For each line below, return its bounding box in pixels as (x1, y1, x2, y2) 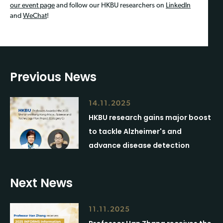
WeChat (23, 12, 47, 20)
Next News (10, 175, 73, 192)
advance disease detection (89, 140, 190, 151)
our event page (10, 1, 55, 9)
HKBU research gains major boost (89, 112, 212, 123)
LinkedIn (166, 1, 191, 9)
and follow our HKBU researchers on (55, 1, 166, 9)
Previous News (10, 68, 97, 85)
